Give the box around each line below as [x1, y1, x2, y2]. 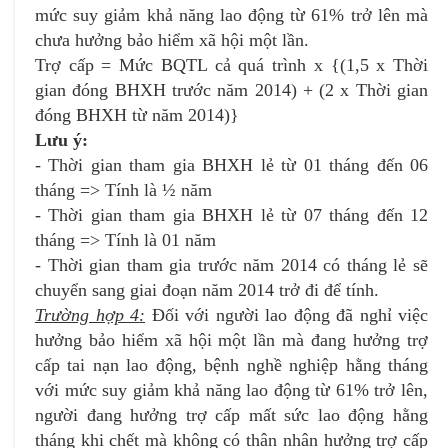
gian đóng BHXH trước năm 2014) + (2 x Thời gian [35, 79, 428, 100]
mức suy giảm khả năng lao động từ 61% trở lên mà [35, 4, 428, 25]
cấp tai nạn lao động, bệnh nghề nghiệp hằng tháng [35, 354, 428, 375]
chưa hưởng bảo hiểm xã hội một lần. [35, 29, 309, 50]
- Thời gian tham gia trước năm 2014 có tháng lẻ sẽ [35, 254, 428, 275]
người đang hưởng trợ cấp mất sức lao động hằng [35, 404, 428, 425]
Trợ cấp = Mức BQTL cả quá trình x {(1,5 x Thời [35, 54, 428, 75]
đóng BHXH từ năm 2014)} [35, 104, 239, 125]
